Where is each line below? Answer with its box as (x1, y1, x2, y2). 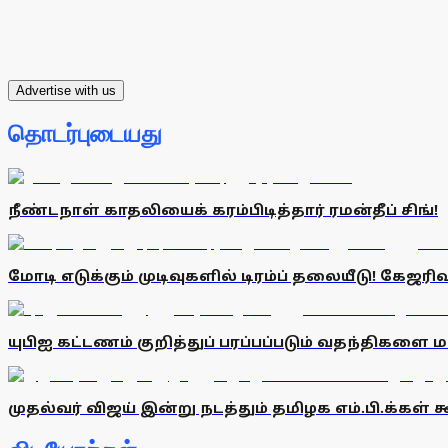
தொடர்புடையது (8, 121, 162, 148)
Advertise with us (16, 83, 116, 99)
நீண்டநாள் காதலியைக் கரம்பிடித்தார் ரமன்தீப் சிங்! (8, 200, 438, 220)
